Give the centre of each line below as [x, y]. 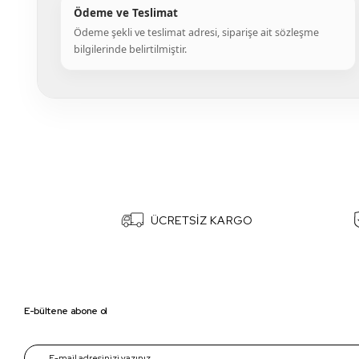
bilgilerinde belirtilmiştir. [130, 49]
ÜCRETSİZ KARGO [202, 220]
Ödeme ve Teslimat [126, 13]
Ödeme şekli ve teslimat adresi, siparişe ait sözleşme [196, 32]
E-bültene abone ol [66, 311]
